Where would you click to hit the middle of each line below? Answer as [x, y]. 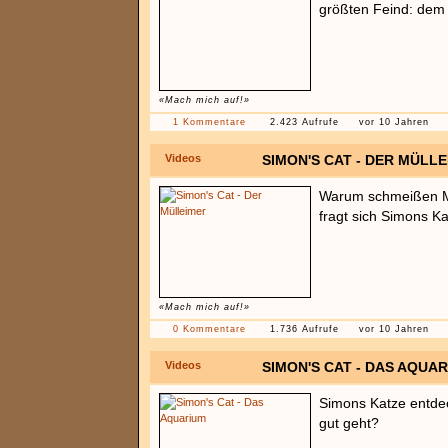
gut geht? [349, 423]
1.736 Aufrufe [304, 329]
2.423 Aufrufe [304, 122]
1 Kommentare [209, 122]
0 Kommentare [209, 329]
